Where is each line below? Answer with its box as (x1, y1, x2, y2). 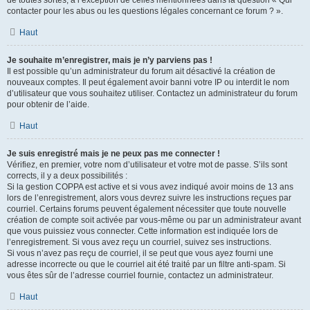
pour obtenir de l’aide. (7, 100, 89, 109)
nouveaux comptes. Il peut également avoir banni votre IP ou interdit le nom (7, 77, 289, 87)
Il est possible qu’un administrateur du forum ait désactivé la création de (7, 66, 275, 76)
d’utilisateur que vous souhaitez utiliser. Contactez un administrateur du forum (7, 89, 298, 98)
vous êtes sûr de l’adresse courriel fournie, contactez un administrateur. (7, 271, 273, 280)
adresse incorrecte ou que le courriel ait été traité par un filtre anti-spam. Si (7, 259, 286, 269)
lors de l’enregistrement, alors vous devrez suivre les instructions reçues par (7, 193, 291, 203)
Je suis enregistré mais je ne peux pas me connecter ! (7, 149, 220, 158)
